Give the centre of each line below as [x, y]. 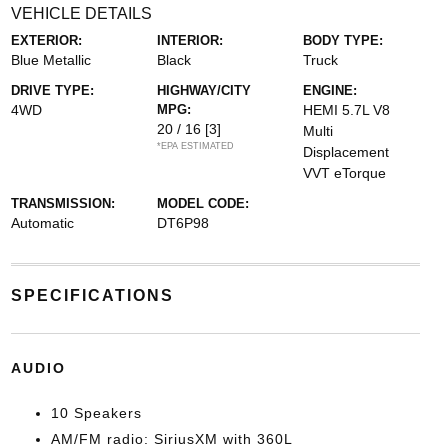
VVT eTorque [345, 173]
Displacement [346, 152]
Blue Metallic [50, 60]
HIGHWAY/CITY [203, 90]
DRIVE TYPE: [52, 90]
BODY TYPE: [343, 40]
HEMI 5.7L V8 [347, 110]
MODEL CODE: [202, 203]
